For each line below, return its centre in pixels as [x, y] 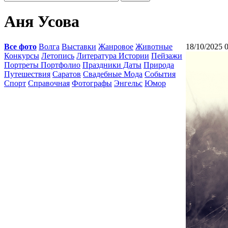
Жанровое [116, 47]
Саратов [67, 74]
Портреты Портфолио [42, 65]
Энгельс [128, 83]
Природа [159, 65]
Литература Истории [113, 56]
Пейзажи [167, 56]
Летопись [58, 56]
